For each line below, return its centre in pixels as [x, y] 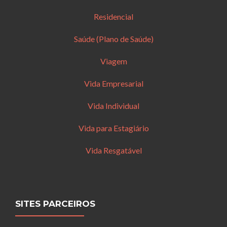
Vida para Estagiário [113, 128]
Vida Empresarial [113, 84]
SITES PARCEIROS [55, 204]
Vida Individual [113, 106]
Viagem [113, 61]
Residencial [113, 17]
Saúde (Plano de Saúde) [113, 39]
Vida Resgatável [113, 150]
